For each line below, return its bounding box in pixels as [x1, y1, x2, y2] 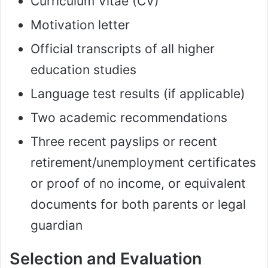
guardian [31, 218, 83, 233]
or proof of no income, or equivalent [31, 176, 246, 191]
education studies [31, 62, 136, 78]
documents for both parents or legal [31, 197, 246, 212]
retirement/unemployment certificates [31, 155, 256, 170]
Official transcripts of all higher [31, 41, 215, 57]
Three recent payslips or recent [31, 134, 217, 150]
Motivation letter [31, 17, 130, 33]
